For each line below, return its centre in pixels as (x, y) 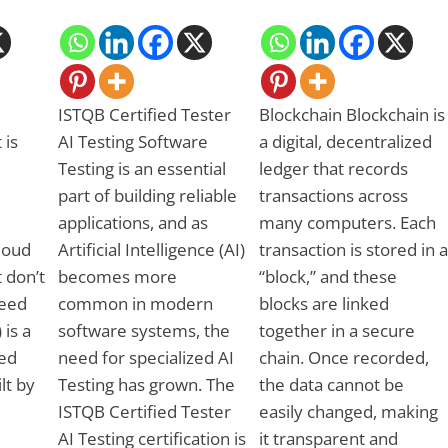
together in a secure (336, 330)
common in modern (135, 303)
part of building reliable (147, 195)
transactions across (333, 195)
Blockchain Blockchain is (351, 114)
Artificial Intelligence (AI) (151, 249)
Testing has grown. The (146, 384)
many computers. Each (347, 222)
